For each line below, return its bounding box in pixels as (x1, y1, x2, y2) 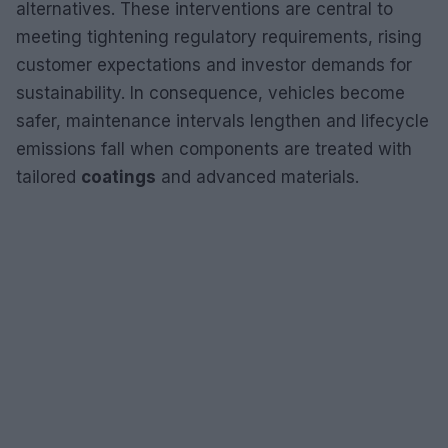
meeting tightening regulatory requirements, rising (16, 26, 422, 47)
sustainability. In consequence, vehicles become (16, 82, 405, 103)
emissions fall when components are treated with (16, 138, 412, 159)
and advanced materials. (156, 166, 359, 187)
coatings (81, 166, 156, 187)
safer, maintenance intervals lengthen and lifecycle (16, 110, 429, 131)
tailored (16, 166, 81, 187)
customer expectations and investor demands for (16, 54, 412, 75)
